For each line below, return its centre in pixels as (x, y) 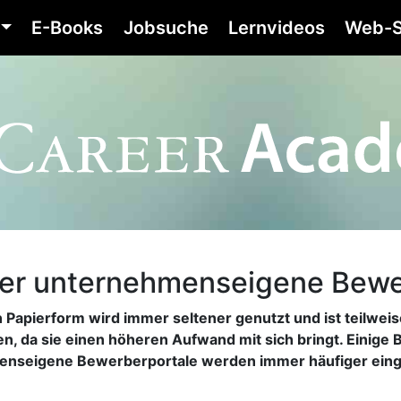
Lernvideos (276, 28)
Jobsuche (166, 28)
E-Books (68, 28)
